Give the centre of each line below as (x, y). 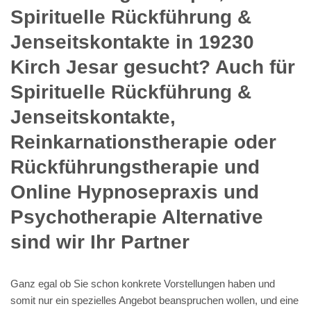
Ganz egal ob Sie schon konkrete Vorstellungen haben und (143, 283)
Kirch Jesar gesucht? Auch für (153, 67)
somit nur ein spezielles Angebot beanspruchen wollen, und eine (154, 300)
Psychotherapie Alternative (137, 217)
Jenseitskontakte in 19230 (132, 42)
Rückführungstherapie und (135, 167)
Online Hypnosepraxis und (135, 192)
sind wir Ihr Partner (100, 242)
